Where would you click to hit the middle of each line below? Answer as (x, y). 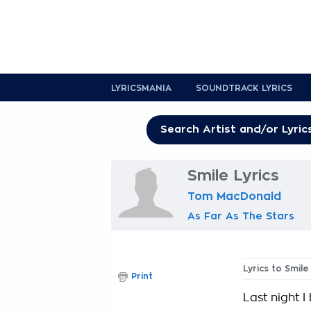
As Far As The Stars (241, 216)
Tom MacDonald (234, 196)
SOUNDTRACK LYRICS (244, 88)
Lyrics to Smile (276, 269)
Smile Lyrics (233, 176)
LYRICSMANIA (141, 88)
